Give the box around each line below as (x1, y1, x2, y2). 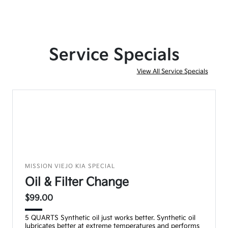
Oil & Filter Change (25, 175, 129, 189)
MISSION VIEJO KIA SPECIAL (25, 162, 116, 169)
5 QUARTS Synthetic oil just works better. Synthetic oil (25, 213, 196, 222)
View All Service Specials (136, 67, 208, 75)
